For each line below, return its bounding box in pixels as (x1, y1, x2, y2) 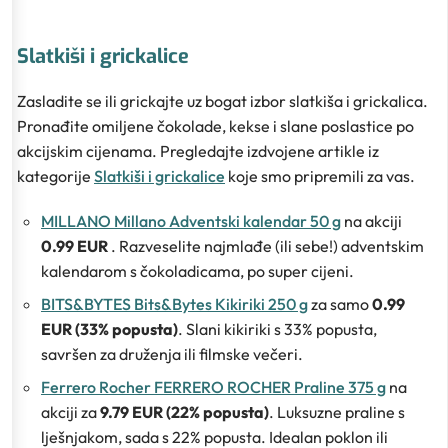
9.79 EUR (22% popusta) (100, 401, 269, 422)
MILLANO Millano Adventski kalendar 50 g (41, 210, 341, 231)
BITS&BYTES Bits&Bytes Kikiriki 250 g (41, 293, 308, 314)
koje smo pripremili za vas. (225, 165, 415, 186)
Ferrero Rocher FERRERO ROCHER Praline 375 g (41, 376, 386, 397)
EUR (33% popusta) (41, 318, 178, 339)
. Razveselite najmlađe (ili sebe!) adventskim (111, 235, 424, 256)
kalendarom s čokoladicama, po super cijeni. (41, 260, 354, 281)
